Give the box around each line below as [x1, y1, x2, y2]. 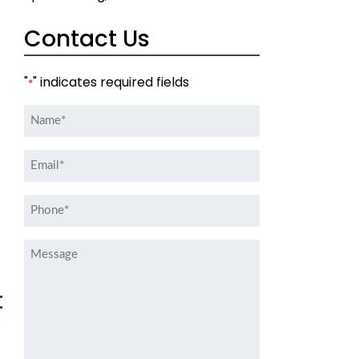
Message [23, 239, 86, 258]
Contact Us [24, 23, 151, 55]
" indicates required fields [33, 73, 190, 92]
